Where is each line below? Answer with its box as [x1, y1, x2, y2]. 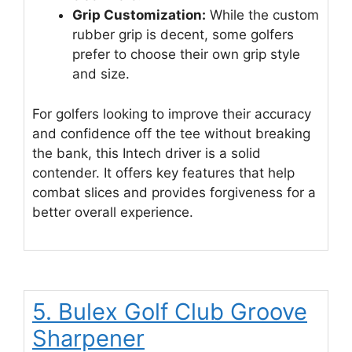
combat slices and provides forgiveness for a [32, 184, 316, 200]
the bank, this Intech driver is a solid [32, 145, 261, 161]
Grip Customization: [72, 7, 206, 24]
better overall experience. [32, 203, 193, 220]
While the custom [206, 7, 319, 24]
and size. [72, 66, 130, 82]
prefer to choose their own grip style [72, 46, 300, 63]
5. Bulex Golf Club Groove [32, 298, 307, 326]
